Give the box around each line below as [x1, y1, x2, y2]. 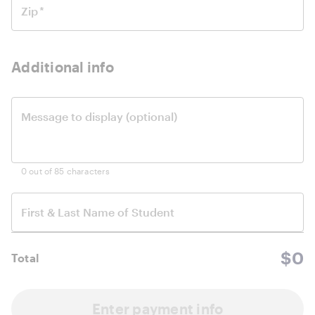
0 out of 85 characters [21, 166, 110, 176]
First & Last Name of [21, 205, 131, 219]
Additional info [11, 58, 114, 76]
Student [131, 205, 174, 219]
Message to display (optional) [21, 110, 177, 124]
